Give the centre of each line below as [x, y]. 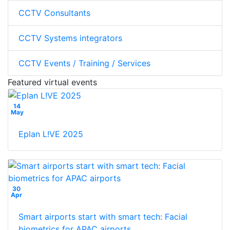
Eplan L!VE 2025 [51, 134]
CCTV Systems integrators [70, 38]
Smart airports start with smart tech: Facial [103, 217]
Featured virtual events [52, 82]
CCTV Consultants [54, 13]
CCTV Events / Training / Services [84, 63]
